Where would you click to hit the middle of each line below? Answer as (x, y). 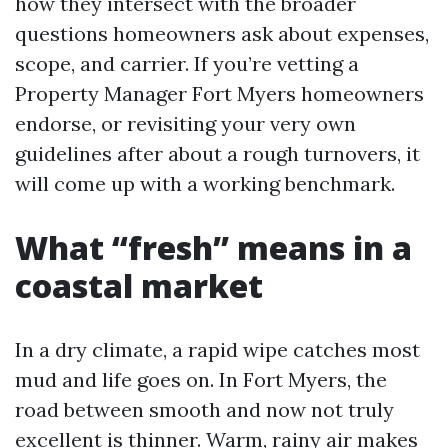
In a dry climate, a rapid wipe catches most (217, 349)
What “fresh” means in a (213, 247)
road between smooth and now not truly (204, 409)
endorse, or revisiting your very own (185, 123)
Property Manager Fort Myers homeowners (219, 93)
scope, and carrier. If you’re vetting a (187, 63)
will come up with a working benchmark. (205, 183)
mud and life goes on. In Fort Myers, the (201, 379)
